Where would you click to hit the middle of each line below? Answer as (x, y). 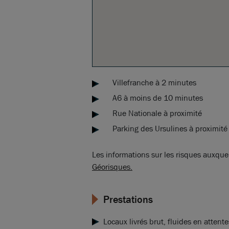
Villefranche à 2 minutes (154, 83)
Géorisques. (112, 167)
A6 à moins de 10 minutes (158, 98)
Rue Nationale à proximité (157, 113)
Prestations (128, 200)
